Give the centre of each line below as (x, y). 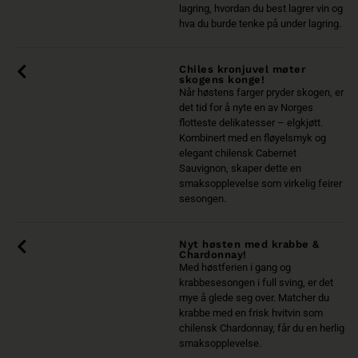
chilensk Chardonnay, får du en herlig (262, 328)
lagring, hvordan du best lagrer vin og (261, 9)
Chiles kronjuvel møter (242, 70)
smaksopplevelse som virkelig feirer (261, 184)
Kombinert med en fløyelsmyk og (253, 138)
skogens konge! (222, 80)
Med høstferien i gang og (235, 268)
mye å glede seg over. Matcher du (254, 298)
